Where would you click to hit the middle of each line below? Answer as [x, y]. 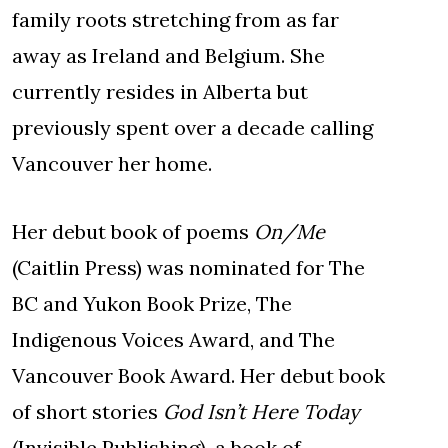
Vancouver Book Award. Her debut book [198, 376]
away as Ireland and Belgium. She [168, 56]
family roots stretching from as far [175, 20]
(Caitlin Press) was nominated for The [188, 268]
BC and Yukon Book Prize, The [152, 304]
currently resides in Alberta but [160, 92]
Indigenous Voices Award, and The [173, 340]
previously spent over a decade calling [192, 128]
